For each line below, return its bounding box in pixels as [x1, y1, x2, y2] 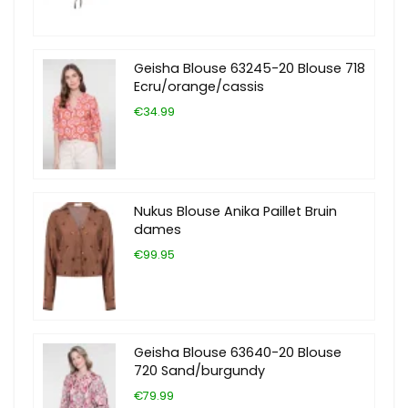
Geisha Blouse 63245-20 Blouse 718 [134, 59, 365, 78]
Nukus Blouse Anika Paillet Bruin [134, 202, 337, 220]
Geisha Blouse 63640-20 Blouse [134, 342, 342, 362]
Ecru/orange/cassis [134, 77, 264, 97]
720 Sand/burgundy [134, 361, 265, 380]
